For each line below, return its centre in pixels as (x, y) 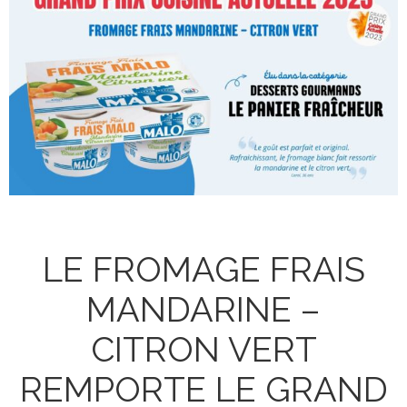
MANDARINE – (203, 310)
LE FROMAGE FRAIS (203, 270)
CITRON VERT (203, 350)
